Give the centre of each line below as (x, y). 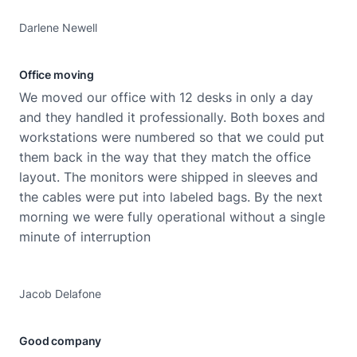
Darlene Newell (58, 27)
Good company (61, 341)
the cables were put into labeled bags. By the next (171, 197)
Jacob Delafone (60, 294)
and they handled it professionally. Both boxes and (172, 117)
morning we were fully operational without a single (172, 217)
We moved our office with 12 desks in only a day (166, 97)
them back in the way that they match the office (165, 157)
